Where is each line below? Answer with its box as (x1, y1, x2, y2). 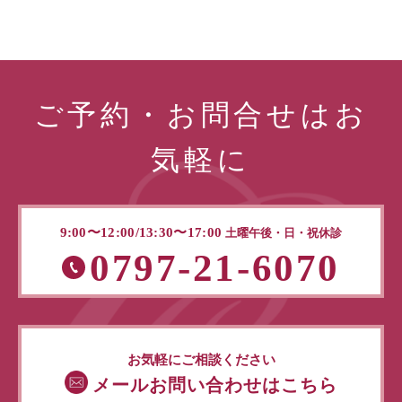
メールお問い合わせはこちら (92, 375, 337, 396)
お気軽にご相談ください (127, 352, 275, 367)
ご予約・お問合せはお (33, 99, 369, 131)
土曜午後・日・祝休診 (225, 226, 343, 240)
